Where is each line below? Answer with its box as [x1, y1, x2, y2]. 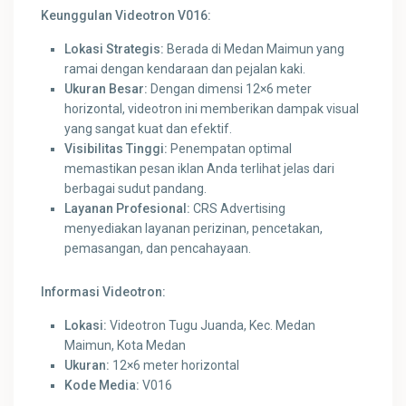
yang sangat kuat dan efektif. [64, 121, 233, 137]
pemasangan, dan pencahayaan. [64, 241, 252, 256]
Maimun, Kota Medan [64, 338, 187, 353]
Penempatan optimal [168, 141, 293, 157]
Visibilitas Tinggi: [64, 141, 169, 157]
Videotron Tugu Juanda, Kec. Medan [107, 318, 316, 333]
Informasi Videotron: [41, 285, 167, 300]
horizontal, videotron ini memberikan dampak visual [64, 101, 360, 117]
